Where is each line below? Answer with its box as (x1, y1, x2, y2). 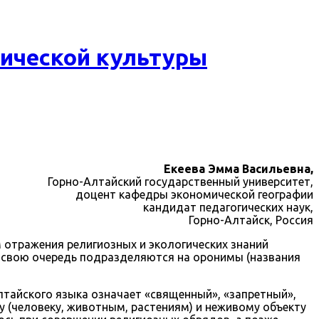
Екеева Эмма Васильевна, (164, 162, 313, 175)
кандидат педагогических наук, (143, 200, 313, 214)
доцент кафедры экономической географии (75, 187, 313, 201)
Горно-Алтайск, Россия (189, 213, 313, 226)
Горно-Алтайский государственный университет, (48, 174, 313, 188)
